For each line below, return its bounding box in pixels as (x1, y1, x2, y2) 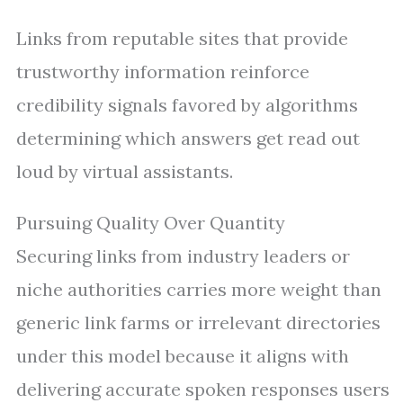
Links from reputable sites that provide (16, 27, 348, 49)
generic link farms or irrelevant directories (16, 311, 381, 334)
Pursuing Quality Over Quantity (16, 211, 285, 234)
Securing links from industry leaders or (16, 245, 350, 267)
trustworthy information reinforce (16, 60, 309, 83)
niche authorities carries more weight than (16, 278, 381, 300)
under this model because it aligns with (16, 345, 349, 367)
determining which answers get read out (16, 127, 360, 149)
